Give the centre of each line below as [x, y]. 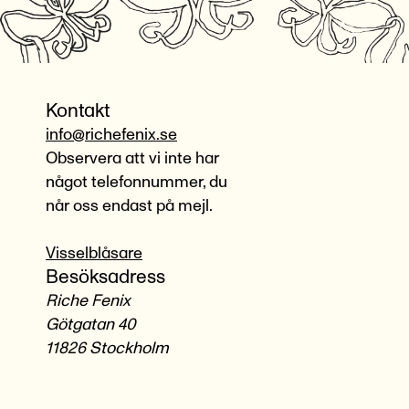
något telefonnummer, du [136, 182]
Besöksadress [105, 277]
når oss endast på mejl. [129, 206]
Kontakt [78, 110]
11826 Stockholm [107, 348]
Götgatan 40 [91, 325]
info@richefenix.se [111, 135]
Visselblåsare [94, 253]
